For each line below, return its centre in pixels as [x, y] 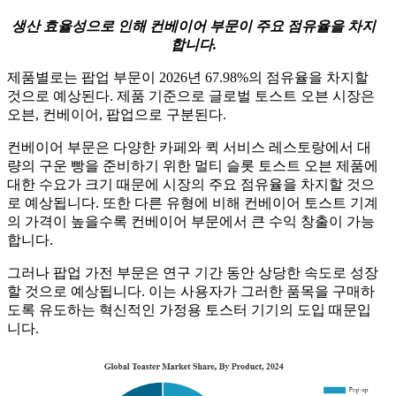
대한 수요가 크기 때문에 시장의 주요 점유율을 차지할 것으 [191, 184]
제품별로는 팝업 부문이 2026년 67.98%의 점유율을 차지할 [188, 77]
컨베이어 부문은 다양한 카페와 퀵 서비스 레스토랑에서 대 [189, 147]
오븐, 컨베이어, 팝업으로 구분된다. [117, 114]
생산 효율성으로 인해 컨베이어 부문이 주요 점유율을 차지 [194, 26]
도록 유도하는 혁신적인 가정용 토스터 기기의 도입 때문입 [189, 309]
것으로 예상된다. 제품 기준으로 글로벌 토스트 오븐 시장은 [191, 95]
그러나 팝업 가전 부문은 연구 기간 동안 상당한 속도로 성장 [193, 272]
